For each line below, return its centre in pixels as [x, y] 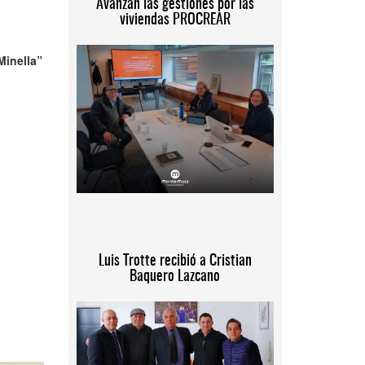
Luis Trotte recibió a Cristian [175, 261]
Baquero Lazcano [175, 277]
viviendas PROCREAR [175, 20]
